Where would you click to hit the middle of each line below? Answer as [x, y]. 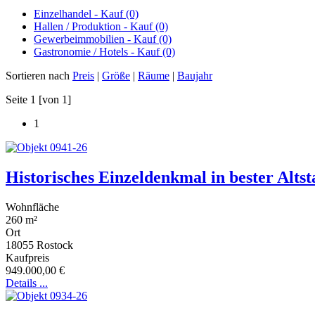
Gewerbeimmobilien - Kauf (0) [103, 39]
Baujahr [195, 75]
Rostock [55, 245]
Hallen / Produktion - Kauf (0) [101, 26]
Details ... [27, 283]
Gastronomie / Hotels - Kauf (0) [104, 51]
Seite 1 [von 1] [38, 99]
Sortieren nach [39, 75]
